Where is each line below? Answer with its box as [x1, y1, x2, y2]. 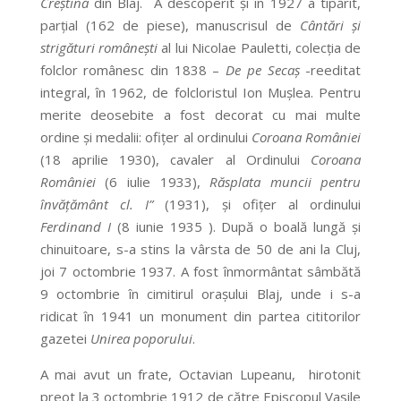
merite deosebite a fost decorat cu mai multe [39, 106, 362, 124]
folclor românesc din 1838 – [39, 61, 226, 80]
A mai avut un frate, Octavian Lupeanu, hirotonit [39, 365, 362, 384]
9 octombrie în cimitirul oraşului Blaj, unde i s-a [39, 285, 362, 303]
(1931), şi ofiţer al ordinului [153, 195, 362, 214]
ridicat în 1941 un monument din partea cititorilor [39, 307, 362, 326]
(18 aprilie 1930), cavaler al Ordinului [39, 150, 311, 169]
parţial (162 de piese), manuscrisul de [39, 16, 301, 35]
